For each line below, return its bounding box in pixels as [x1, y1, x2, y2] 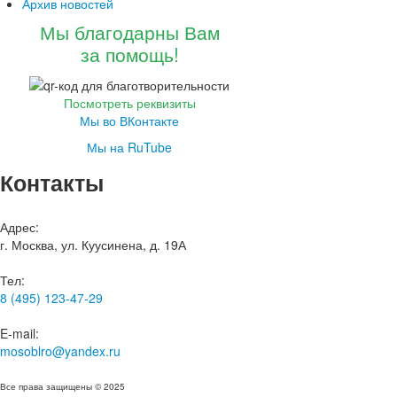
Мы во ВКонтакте [80, 112, 180, 130]
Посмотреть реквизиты [63, 94, 196, 113]
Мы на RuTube [87, 138, 173, 157]
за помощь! [80, 41, 179, 67]
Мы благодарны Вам [39, 19, 220, 45]
